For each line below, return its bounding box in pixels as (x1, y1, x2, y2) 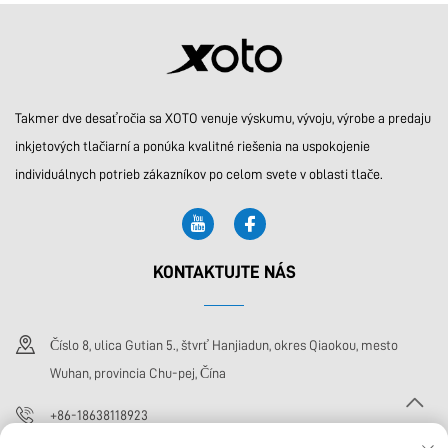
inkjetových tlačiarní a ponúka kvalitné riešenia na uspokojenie (15, 138, 370, 153)
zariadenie (79, 30, 145, 45)
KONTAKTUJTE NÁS (152, 262, 296, 281)
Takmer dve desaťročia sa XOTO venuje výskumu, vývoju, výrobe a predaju (15, 110, 431, 125)
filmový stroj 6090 (282, 8, 390, 23)
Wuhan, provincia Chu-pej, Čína (50, 365, 226, 380)
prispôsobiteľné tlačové (36, 8, 188, 23)
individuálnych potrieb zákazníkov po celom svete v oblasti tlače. (15, 166, 383, 181)
